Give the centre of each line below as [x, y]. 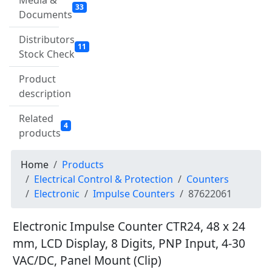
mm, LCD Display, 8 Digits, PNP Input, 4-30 [129, 243]
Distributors [47, 40]
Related [36, 119]
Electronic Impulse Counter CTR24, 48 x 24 [129, 226]
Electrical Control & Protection [104, 179]
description [45, 94]
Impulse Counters [134, 194]
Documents [46, 15]
